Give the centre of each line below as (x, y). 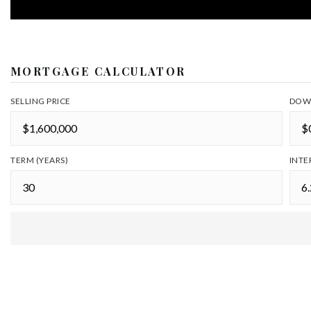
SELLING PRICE (41, 101)
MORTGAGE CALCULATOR (98, 71)
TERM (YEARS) (39, 160)
